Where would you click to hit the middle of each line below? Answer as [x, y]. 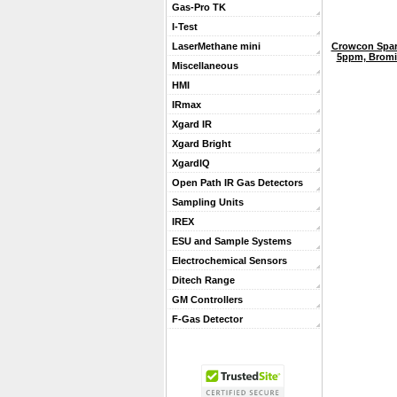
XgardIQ [191, 163]
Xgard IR [192, 124]
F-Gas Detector [207, 319]
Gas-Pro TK [199, 7]
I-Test [185, 27]
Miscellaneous [205, 66]
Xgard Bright [202, 144]
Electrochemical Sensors [230, 261]
